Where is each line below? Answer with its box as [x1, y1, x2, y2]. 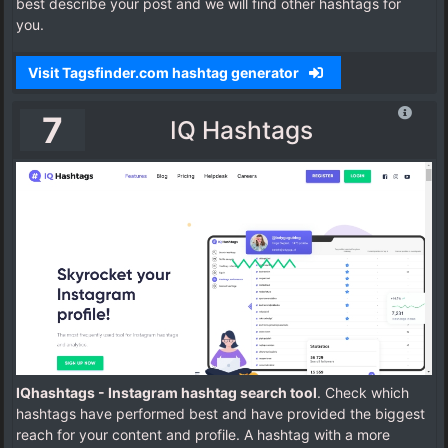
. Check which [317, 383, 409, 401]
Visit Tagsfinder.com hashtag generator [27, 63, 302, 81]
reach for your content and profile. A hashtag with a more [16, 425, 390, 443]
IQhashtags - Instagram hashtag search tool [16, 383, 317, 401]
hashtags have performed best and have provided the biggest [16, 404, 425, 422]
